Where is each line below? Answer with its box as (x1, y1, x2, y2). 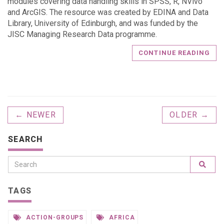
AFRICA (107, 214, 135, 221)
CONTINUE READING (138, 49, 210, 56)
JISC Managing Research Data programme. (7, 29, 157, 39)
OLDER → (169, 110, 209, 119)
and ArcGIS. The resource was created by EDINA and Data (7, 7, 208, 17)
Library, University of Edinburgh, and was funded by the (7, 18, 198, 28)
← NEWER (15, 110, 56, 119)
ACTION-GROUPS (23, 214, 84, 221)
